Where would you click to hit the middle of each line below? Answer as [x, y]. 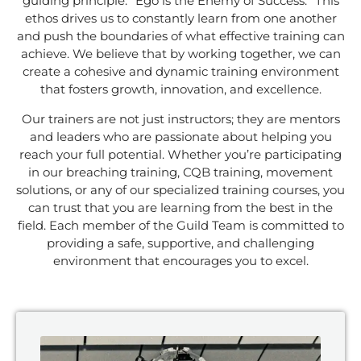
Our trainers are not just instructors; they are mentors [180, 118]
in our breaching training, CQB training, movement [180, 172]
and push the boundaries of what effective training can [180, 36]
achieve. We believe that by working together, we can [180, 54]
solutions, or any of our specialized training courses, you [180, 189]
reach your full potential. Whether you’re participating [180, 154]
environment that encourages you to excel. [180, 260]
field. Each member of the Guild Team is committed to [180, 225]
